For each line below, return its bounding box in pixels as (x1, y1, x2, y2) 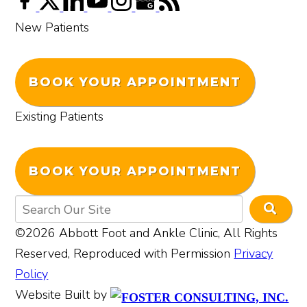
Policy (15, 265, 49, 282)
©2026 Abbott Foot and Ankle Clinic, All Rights (15, 224, 278, 241)
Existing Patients (15, 108, 104, 125)
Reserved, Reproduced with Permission (15, 245, 234, 262)
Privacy (234, 245, 273, 262)
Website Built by (15, 286, 111, 303)
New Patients (15, 19, 90, 36)
